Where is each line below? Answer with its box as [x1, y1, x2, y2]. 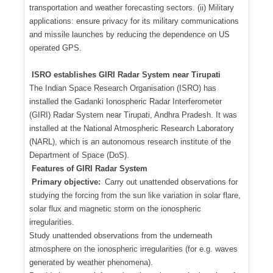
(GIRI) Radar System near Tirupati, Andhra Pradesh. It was [29, 110, 237, 119]
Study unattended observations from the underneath [29, 230, 212, 240]
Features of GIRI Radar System [31, 163, 147, 173]
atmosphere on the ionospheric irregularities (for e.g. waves [29, 244, 238, 253]
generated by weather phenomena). [29, 257, 153, 267]
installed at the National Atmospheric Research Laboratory [29, 123, 234, 133]
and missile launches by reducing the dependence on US [29, 29, 230, 39]
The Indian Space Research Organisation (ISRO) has [29, 83, 216, 93]
